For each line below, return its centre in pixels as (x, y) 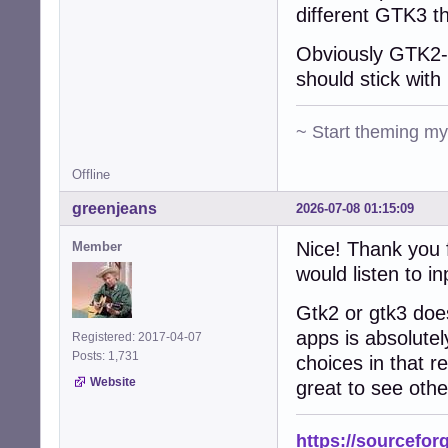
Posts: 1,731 (108, 356)
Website (113, 382)
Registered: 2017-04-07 (137, 337)
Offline (91, 175)
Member (97, 247)
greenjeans (114, 209)
